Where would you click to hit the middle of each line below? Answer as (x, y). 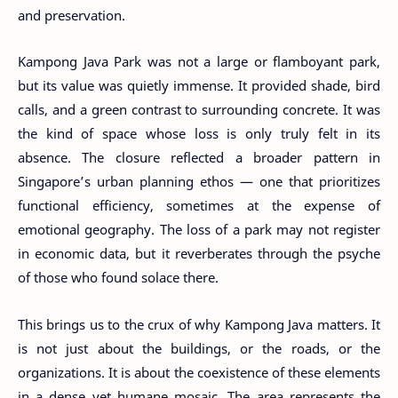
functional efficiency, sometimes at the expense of (199, 205)
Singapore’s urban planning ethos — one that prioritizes (199, 181)
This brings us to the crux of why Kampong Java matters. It (199, 324)
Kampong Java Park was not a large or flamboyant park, (199, 61)
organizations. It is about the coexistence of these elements (199, 372)
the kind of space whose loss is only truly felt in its (199, 133)
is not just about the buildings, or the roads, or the (199, 348)
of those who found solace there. (118, 277)
